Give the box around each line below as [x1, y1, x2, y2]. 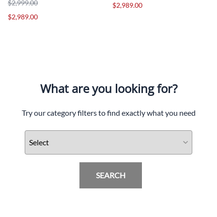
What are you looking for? [40, 80, 177, 96]
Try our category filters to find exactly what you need [21, 108, 196, 117]
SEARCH [95, 170, 125, 180]
